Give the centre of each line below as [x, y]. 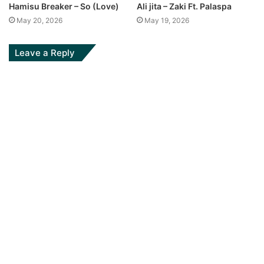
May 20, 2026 [39, 20]
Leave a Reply [45, 52]
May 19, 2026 [167, 20]
